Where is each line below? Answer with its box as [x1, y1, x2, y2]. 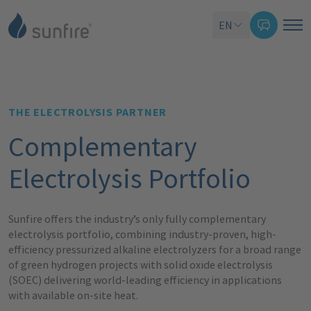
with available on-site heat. [8, 288, 138, 302]
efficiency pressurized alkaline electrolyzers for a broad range [8, 242, 301, 256]
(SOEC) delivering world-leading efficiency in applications [8, 273, 282, 287]
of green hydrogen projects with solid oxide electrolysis [8, 258, 273, 271]
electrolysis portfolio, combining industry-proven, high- [8, 227, 276, 241]
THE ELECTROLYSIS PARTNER [8, 105, 167, 119]
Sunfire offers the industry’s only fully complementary [8, 212, 266, 226]
